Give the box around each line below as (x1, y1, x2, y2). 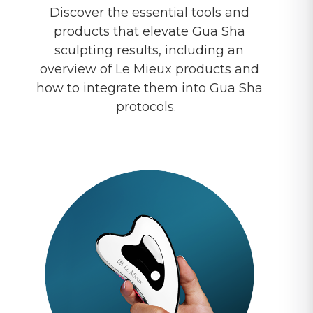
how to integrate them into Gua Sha (36, 80, 263, 96)
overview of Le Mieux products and (39, 61, 259, 77)
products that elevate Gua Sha (53, 23, 245, 39)
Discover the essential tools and (49, 4, 249, 20)
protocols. (115, 99, 183, 115)
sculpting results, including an (54, 42, 244, 58)
